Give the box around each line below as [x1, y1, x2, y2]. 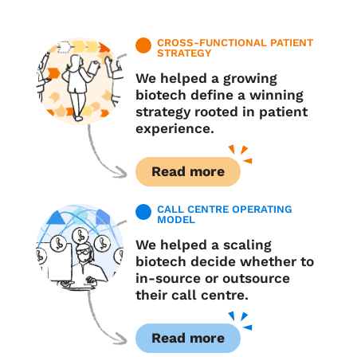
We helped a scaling [135, 236, 272, 253]
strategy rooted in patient [135, 104, 308, 120]
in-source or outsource [135, 269, 290, 286]
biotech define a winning [135, 87, 304, 104]
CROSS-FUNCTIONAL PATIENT [156, 37, 313, 49]
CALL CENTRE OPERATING [156, 202, 292, 215]
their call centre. [135, 286, 249, 303]
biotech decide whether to [135, 253, 314, 269]
